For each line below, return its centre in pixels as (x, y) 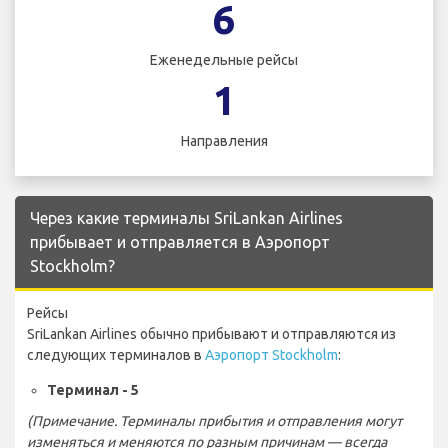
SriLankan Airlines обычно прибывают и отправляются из (211, 334)
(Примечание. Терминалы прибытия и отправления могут (214, 421)
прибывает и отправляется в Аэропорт (180, 242)
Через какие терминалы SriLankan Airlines (186, 218)
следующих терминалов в (116, 355)
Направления (224, 141)
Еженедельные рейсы (224, 60)
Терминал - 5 (93, 390)
